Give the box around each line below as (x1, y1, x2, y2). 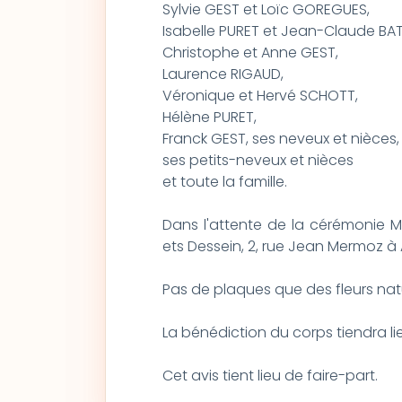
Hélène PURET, (162, 107, 257, 127)
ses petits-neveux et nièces (162, 150, 354, 170)
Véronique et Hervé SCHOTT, (162, 85, 358, 106)
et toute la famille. (162, 171, 287, 192)
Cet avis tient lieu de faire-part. (162, 365, 378, 386)
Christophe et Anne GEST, (162, 42, 338, 63)
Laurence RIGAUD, (162, 64, 284, 84)
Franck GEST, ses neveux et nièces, (162, 128, 399, 149)
